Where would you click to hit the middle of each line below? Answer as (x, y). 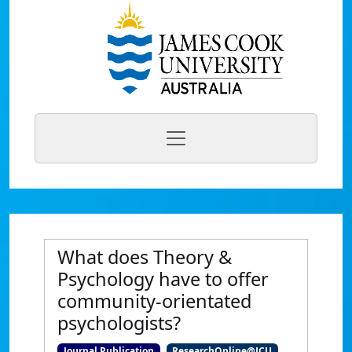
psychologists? (119, 323)
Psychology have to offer (163, 279)
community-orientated (154, 301)
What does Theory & (145, 257)
